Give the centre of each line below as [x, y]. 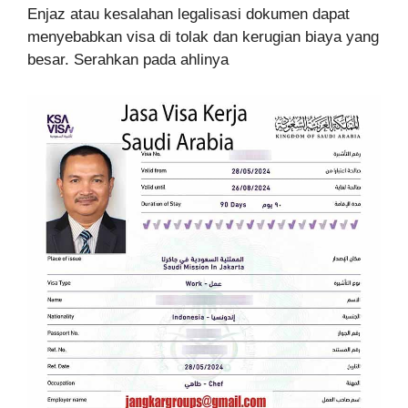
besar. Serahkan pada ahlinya [128, 60]
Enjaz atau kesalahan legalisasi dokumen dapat [189, 15]
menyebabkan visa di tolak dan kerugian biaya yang [203, 37]
